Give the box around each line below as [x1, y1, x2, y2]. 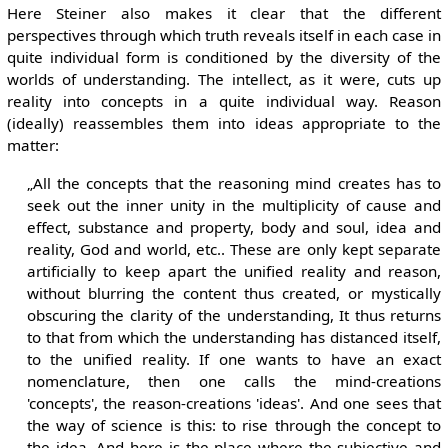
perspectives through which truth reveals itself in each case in [6, 25, 442, 46]
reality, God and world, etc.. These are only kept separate [26, 238, 442, 259]
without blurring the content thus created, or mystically [26, 282, 442, 303]
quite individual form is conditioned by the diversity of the [6, 47, 442, 68]
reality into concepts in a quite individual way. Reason [6, 91, 442, 112]
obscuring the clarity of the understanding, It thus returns [26, 304, 442, 325]
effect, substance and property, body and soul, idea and [26, 216, 442, 237]
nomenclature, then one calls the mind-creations [26, 370, 442, 391]
